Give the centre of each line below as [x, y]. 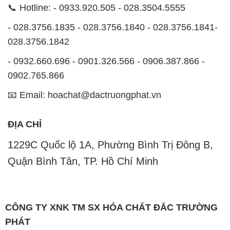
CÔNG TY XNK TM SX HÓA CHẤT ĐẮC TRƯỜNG [111, 208]
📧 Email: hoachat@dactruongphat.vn [84, 95]
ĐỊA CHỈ [24, 124]
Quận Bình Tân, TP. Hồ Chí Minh [83, 161]
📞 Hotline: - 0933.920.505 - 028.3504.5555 [96, 7]
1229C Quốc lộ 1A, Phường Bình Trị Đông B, [110, 145]
